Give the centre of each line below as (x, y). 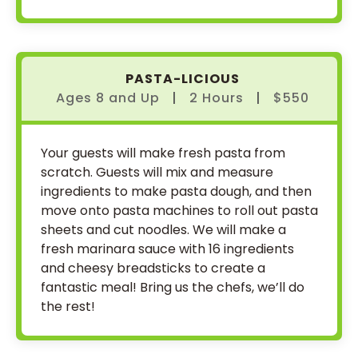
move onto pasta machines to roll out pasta (179, 211)
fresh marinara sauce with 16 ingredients (167, 249)
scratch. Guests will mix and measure (157, 172)
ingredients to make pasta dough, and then (176, 191)
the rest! (68, 306)
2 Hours (217, 98)
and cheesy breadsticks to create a (153, 268)
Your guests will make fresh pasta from (163, 153)
